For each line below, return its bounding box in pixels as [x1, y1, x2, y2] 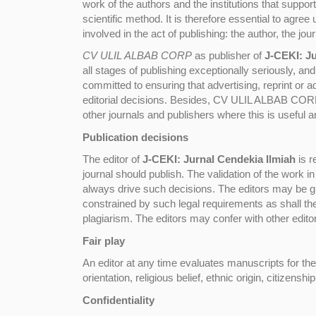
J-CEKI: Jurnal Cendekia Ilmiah [142, 153, 296, 165]
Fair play [83, 234, 125, 247]
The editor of [83, 153, 142, 165]
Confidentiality [83, 293, 154, 306]
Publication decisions [83, 130, 188, 143]
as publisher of [192, 49, 265, 61]
